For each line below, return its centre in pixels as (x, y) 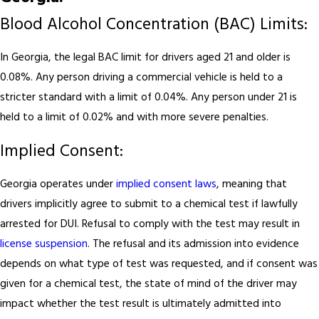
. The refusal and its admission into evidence (193, 245)
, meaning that (252, 185)
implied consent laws (166, 185)
